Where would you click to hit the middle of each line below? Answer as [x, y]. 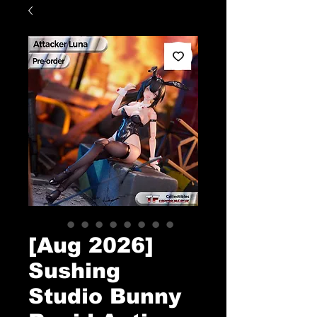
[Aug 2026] [91, 245]
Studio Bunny [105, 296]
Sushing [74, 271]
